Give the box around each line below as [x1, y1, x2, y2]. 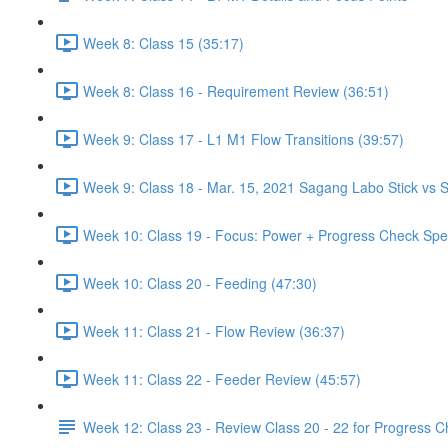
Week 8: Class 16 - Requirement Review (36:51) [83, 80, 389, 101]
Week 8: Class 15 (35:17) [83, 32, 244, 53]
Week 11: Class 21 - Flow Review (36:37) [83, 320, 345, 341]
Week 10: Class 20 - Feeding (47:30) [83, 272, 317, 293]
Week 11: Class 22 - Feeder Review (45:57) [83, 368, 361, 389]
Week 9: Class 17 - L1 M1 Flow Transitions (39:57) [83, 128, 404, 149]
